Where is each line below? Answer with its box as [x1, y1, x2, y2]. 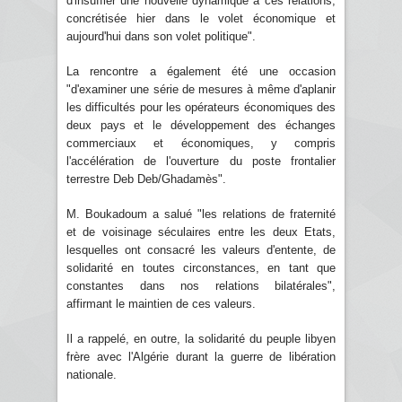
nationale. [66, 367, 117, 381]
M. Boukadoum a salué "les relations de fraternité [66, 206, 336, 221]
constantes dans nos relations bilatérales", [66, 278, 336, 293]
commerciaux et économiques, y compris [66, 135, 336, 150]
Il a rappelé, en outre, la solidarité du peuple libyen [66, 331, 336, 345]
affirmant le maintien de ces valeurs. [66, 296, 256, 310]
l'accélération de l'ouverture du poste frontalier [66, 153, 336, 168]
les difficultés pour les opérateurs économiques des [66, 100, 336, 114]
